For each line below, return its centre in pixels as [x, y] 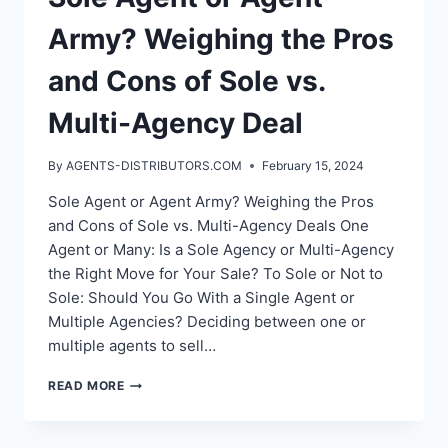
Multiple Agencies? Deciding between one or [207, 322]
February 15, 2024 [313, 166]
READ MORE [86, 386]
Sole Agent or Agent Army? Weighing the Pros [211, 202]
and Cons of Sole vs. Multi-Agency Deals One [208, 226]
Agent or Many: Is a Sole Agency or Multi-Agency [221, 250]
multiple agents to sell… [132, 346]
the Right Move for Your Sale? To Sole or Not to [215, 274]
